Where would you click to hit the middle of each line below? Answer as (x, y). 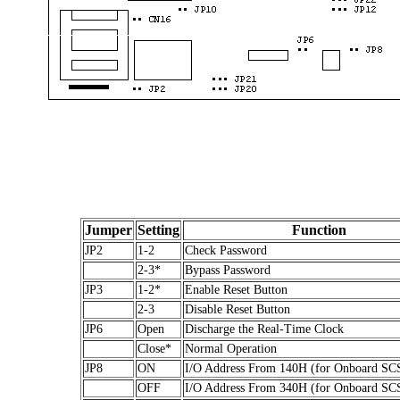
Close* (154, 348)
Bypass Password (228, 270)
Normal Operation (231, 348)
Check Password (226, 250)
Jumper (108, 229)
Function (319, 229)
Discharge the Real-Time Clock (264, 329)
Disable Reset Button (237, 309)
